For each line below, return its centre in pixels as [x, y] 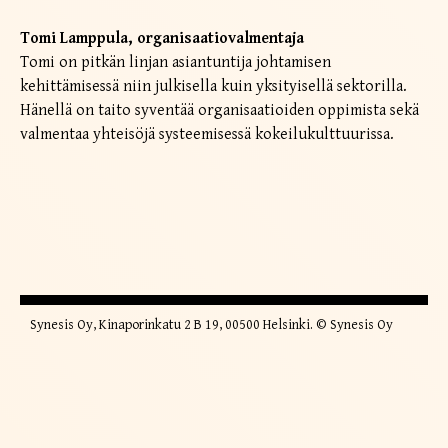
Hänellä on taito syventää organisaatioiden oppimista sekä [219, 110]
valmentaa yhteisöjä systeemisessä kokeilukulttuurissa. [207, 134]
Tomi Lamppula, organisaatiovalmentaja [162, 38]
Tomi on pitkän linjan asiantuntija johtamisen [175, 62]
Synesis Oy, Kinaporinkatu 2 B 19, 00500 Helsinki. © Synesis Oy [211, 324]
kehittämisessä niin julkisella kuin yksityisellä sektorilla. [213, 86]
